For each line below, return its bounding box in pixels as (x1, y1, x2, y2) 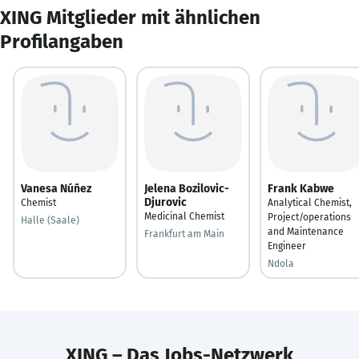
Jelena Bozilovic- (144, 181, 229, 196)
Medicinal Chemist (144, 210, 224, 222)
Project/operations (268, 211, 351, 223)
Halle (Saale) (21, 214, 79, 226)
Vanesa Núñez (21, 181, 91, 196)
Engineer (268, 240, 306, 252)
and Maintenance (268, 225, 344, 237)
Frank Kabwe (268, 181, 334, 196)
